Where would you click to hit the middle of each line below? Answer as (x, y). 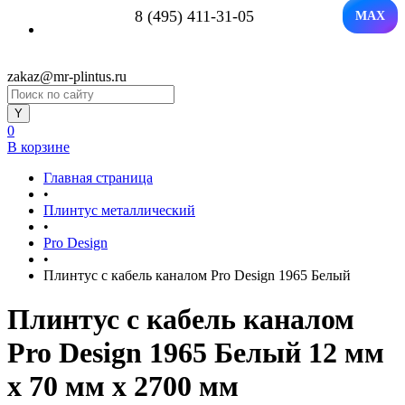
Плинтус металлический (119, 210)
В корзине (38, 147)
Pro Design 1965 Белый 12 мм (196, 353)
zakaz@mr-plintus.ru (67, 76)
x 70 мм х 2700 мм (123, 386)
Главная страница (98, 178)
